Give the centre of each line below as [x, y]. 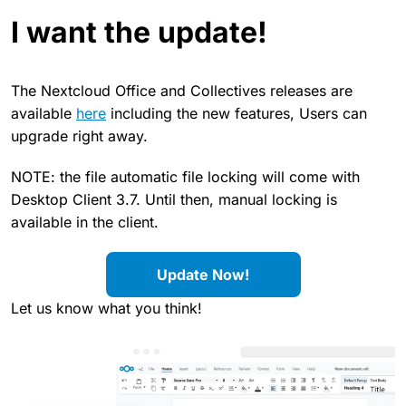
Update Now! [203, 274]
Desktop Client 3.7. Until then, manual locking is [174, 199]
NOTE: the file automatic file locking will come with [185, 176]
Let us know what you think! [106, 308]
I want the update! [139, 32]
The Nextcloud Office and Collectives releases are [182, 90]
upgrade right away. [79, 135]
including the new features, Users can [237, 113]
